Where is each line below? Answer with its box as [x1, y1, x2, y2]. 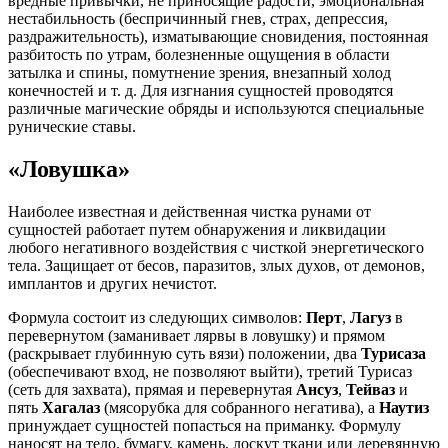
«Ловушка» [8, 155, 130, 182]
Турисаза [361, 344, 426, 362]
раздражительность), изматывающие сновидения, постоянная [8, 27, 428, 45]
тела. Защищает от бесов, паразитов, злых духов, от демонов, [8, 256, 425, 274]
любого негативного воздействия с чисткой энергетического [8, 238, 424, 256]
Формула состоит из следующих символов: [8, 308, 306, 326]
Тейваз [346, 380, 395, 398]
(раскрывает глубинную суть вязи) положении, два [8, 344, 361, 362]
